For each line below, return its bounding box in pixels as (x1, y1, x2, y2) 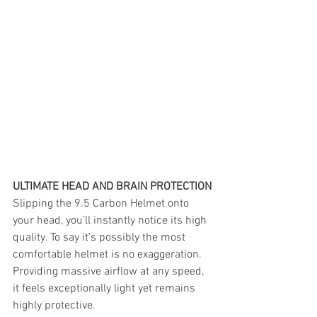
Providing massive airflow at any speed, (13, 264, 207, 279)
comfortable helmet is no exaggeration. (13, 247, 204, 262)
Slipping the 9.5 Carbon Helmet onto (13, 196, 192, 211)
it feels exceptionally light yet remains (13, 281, 198, 296)
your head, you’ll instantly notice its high (13, 213, 209, 228)
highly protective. (13, 298, 96, 313)
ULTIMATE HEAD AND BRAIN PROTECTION (13, 179, 212, 194)
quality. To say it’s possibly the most (13, 230, 188, 245)
